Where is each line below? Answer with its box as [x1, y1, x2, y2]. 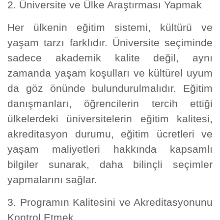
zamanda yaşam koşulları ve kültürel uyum [7, 67, 213, 79]
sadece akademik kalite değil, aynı [7, 52, 213, 64]
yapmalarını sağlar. [7, 173, 97, 186]
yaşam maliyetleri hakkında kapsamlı [7, 143, 213, 155]
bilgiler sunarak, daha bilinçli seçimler [7, 158, 213, 170]
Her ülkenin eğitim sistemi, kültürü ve [7, 21, 213, 33]
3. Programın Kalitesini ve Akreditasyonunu [7, 196, 213, 208]
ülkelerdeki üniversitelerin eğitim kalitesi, [7, 112, 213, 125]
